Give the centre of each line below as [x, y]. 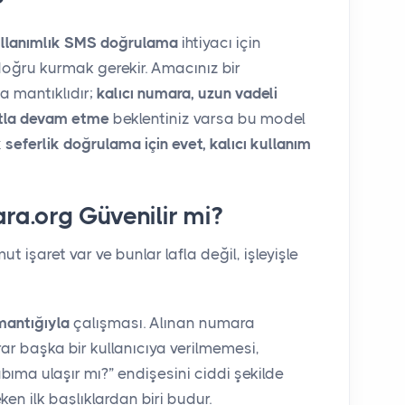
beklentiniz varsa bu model [207, 118]
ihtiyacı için [220, 42]
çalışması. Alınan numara [162, 322]
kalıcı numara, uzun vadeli [187, 93]
